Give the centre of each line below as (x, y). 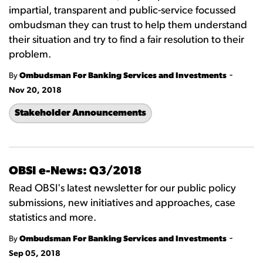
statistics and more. (53, 218)
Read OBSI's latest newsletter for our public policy (122, 189)
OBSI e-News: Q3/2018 (75, 171)
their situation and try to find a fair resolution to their (127, 40)
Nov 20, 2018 (35, 91)
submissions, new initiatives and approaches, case (122, 203)
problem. (30, 55)
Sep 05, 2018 (35, 254)
